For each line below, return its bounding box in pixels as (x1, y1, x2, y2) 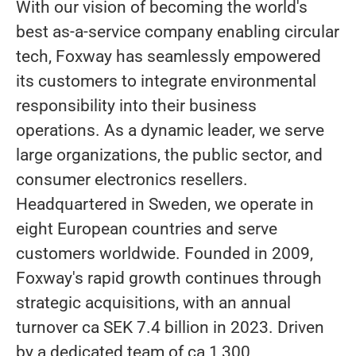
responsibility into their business (16, 96, 257, 115)
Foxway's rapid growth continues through (16, 269, 322, 288)
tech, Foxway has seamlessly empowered (16, 47, 321, 66)
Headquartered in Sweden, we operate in (16, 195, 314, 214)
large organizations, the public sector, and (16, 145, 323, 164)
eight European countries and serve (16, 219, 277, 238)
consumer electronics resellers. (16, 170, 248, 189)
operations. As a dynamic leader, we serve (16, 121, 324, 140)
